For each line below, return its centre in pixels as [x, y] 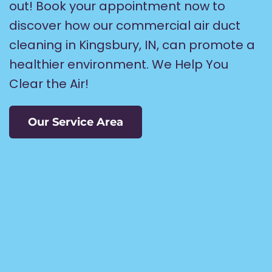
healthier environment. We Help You [119, 64]
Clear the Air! [49, 83]
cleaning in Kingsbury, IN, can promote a [132, 45]
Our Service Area [76, 122]
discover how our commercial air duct [125, 25]
